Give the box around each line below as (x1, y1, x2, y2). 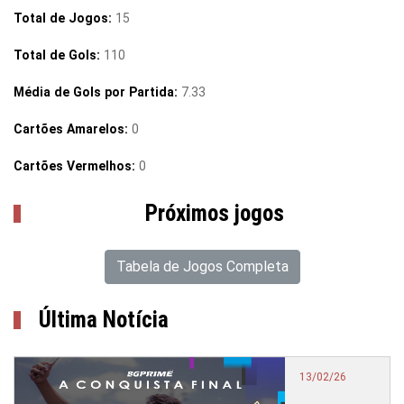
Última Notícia (39, 307, 169, 333)
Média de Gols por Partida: (14, 85, 181, 99)
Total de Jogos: (14, 11, 115, 25)
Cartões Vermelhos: (14, 159, 139, 173)
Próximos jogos (145, 200, 284, 226)
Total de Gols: (14, 48, 104, 62)
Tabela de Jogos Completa (115, 258, 289, 275)
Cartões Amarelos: (14, 122, 132, 136)
